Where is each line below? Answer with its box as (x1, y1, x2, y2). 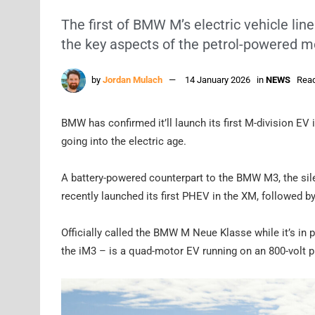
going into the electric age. (61, 134, 186, 148)
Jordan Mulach (103, 74, 162, 85)
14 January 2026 (185, 74, 250, 85)
